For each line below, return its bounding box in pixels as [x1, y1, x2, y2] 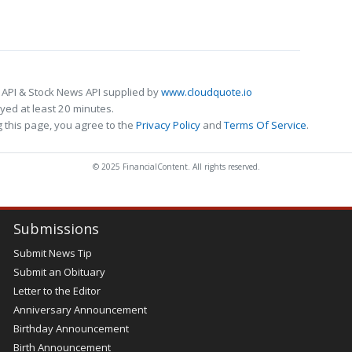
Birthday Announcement [13, 321, 129, 336]
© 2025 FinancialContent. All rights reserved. [92, 161, 260, 173]
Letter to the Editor [13, 284, 101, 299]
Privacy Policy [136, 118, 200, 133]
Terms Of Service [224, 118, 306, 133]
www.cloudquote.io [161, 85, 252, 100]
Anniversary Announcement [13, 302, 147, 317]
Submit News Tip [13, 246, 92, 261]
